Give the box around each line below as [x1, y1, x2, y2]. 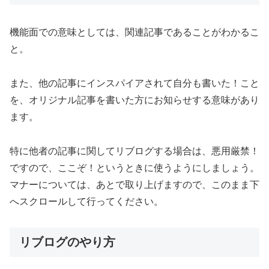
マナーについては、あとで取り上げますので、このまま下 [10, 179, 259, 190]
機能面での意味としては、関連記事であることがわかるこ [10, 27, 259, 38]
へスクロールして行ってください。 [10, 196, 163, 207]
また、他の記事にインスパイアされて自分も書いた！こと [10, 78, 259, 89]
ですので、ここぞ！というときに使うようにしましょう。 [10, 162, 259, 173]
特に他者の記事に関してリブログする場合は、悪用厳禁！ [10, 145, 259, 156]
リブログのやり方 [19, 235, 115, 249]
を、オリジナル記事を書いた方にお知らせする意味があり [10, 95, 259, 106]
